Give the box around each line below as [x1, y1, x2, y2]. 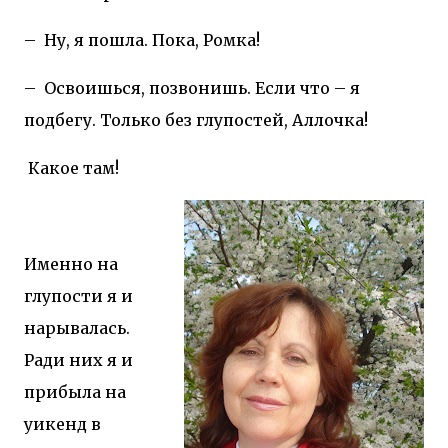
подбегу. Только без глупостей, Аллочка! [24, 109, 368, 130]
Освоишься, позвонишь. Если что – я [44, 77, 360, 98]
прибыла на [24, 381, 126, 402]
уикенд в [24, 413, 101, 434]
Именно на [24, 253, 118, 274]
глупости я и [24, 285, 133, 306]
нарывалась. [24, 317, 130, 338]
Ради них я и [24, 349, 133, 370]
